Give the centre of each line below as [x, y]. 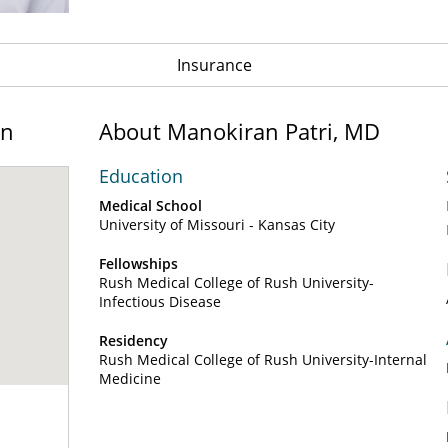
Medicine [130, 378]
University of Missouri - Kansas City [217, 224]
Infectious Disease [160, 301]
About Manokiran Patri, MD [239, 131]
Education [141, 176]
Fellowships [138, 263]
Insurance [214, 65]
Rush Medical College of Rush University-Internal [263, 359]
